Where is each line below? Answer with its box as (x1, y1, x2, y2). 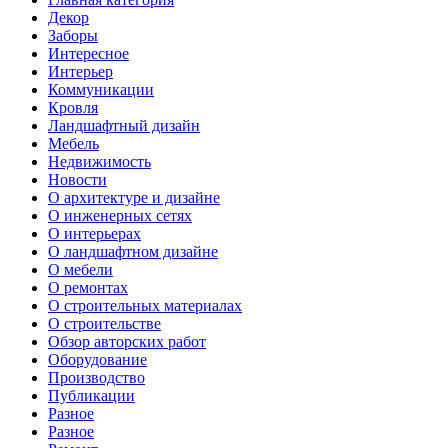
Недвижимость (48, 153, 151, 171)
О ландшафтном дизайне (48, 243, 218, 261)
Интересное (48, 45, 129, 63)
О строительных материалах (48, 297, 242, 315)
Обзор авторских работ (48, 333, 206, 351)
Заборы (48, 27, 98, 45)
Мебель (48, 135, 99, 153)
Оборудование (48, 351, 147, 369)
